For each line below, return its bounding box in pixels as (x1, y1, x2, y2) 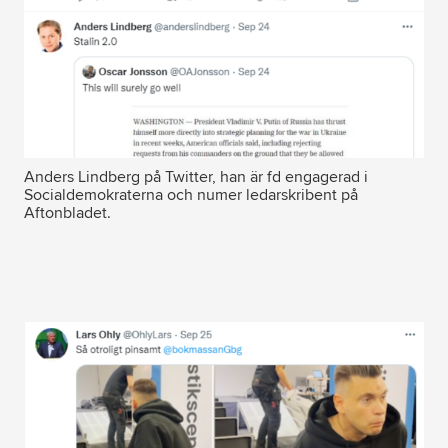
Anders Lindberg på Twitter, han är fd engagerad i (24, 167, 368, 188)
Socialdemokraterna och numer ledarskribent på (24, 185, 358, 206)
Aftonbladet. (24, 203, 111, 224)
